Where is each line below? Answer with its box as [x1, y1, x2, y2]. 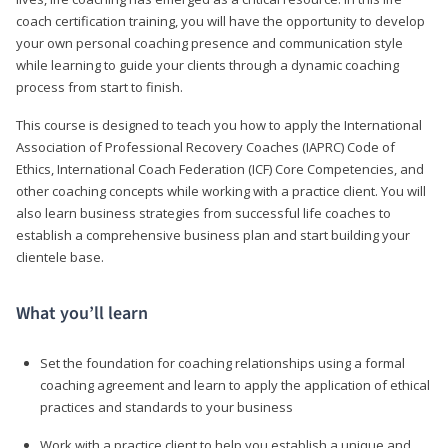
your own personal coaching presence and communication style [16, 33, 403, 52]
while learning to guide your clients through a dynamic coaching [16, 55, 399, 74]
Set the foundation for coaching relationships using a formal [40, 353, 405, 372]
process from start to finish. [16, 77, 183, 96]
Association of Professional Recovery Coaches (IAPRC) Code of [16, 137, 395, 156]
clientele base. [16, 247, 104, 266]
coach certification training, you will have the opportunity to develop [16, 11, 425, 30]
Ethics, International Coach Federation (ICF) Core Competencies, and [16, 159, 424, 178]
